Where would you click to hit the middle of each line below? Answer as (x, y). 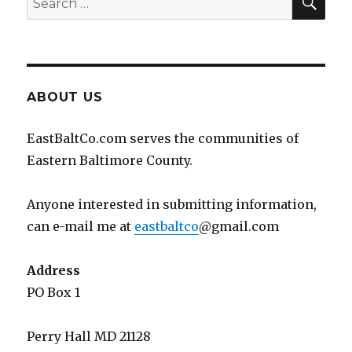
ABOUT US (65, 97)
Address (54, 271)
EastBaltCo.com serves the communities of (163, 139)
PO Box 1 (54, 293)
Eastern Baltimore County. (110, 161)
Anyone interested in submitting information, (172, 205)
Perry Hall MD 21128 (89, 337)
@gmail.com (239, 227)
